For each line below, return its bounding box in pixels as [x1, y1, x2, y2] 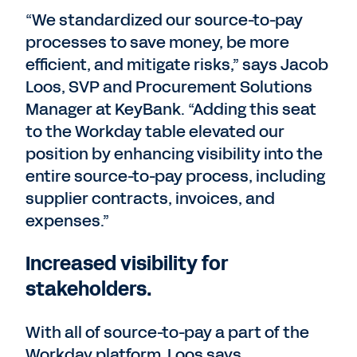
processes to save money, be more [25, 31, 289, 53]
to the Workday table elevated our [25, 120, 284, 143]
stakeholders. [25, 276, 156, 303]
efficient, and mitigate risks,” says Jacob [25, 53, 328, 76]
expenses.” [25, 210, 109, 232]
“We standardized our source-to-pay [25, 9, 303, 31]
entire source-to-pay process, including [25, 165, 325, 187]
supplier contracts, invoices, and [25, 187, 275, 210]
